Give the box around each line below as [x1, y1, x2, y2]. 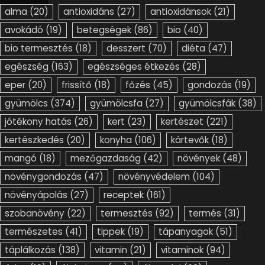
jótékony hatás [5, 115, 72, 128]
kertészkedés [5, 134, 64, 147]
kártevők [171, 134, 209, 147]
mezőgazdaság [70, 152, 141, 165]
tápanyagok [159, 225, 213, 238]
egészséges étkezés [88, 60, 180, 73]
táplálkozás [5, 244, 56, 257]
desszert [106, 42, 146, 55]
